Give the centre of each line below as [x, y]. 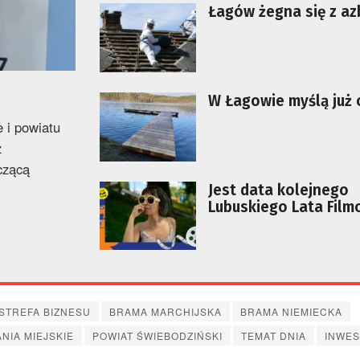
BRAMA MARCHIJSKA [166, 312]
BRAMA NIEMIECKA [291, 312]
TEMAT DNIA [274, 336]
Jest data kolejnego [278, 190]
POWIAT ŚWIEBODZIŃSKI [157, 336]
